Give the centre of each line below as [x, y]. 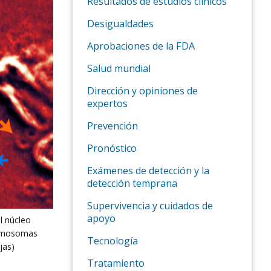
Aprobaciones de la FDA [141, 46]
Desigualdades [120, 24]
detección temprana [132, 184]
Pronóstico [112, 149]
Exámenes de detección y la [148, 171]
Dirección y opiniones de [142, 91]
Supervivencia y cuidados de [150, 206]
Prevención [113, 126]
